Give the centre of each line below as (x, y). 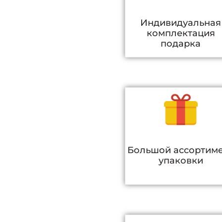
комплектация (181, 33)
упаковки (181, 160)
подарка (181, 44)
